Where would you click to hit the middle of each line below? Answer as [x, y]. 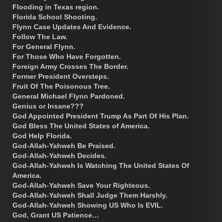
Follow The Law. [40, 36]
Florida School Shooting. [55, 17]
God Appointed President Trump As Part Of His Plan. [101, 116]
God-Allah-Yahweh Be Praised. [64, 145]
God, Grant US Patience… [56, 215]
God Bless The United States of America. [81, 126]
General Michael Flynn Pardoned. [69, 96]
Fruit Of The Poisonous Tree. [61, 86]
